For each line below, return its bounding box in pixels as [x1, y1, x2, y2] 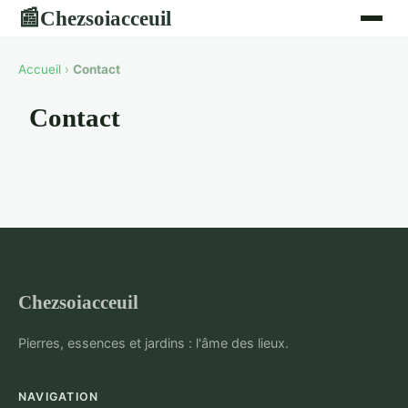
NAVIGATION [18, 390, 99, 403]
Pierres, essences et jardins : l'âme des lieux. [18, 335, 289, 351]
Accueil [18, 62, 61, 76]
